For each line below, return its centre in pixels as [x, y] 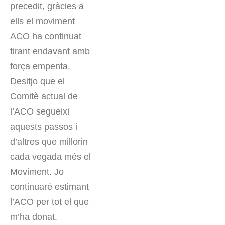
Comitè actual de [44, 97]
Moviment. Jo [37, 172]
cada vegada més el [50, 157]
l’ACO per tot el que [49, 202]
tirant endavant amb [50, 51]
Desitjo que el [37, 82]
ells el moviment [42, 21]
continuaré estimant [49, 187]
